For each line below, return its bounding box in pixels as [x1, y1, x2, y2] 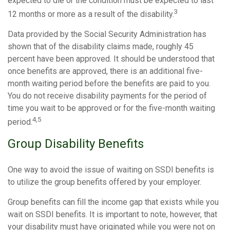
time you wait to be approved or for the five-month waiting [8, 103, 215, 113]
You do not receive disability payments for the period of [8, 90, 207, 101]
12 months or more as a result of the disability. [8, 9, 174, 19]
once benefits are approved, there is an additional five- [8, 66, 203, 76]
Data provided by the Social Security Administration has [8, 29, 206, 39]
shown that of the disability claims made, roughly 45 [8, 41, 194, 51]
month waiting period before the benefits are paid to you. [8, 78, 210, 88]
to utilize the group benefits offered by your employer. [8, 177, 201, 187]
